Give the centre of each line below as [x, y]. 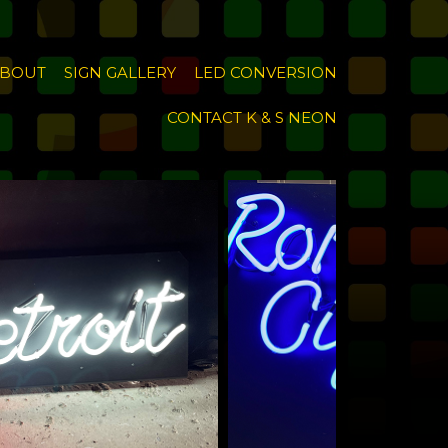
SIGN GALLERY [120, 72]
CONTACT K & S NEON [252, 117]
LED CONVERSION [265, 72]
